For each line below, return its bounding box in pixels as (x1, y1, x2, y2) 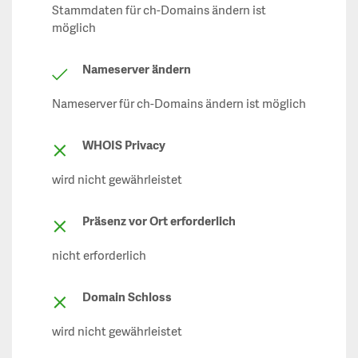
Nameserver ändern (82, 62, 191, 78)
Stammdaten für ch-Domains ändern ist (52, 3, 266, 19)
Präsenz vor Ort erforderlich (82, 214, 236, 230)
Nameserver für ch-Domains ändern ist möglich (52, 97, 306, 113)
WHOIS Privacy (82, 138, 165, 154)
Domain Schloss (82, 290, 172, 306)
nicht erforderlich (52, 249, 146, 265)
